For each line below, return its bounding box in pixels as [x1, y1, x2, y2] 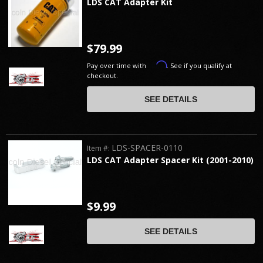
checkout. [87, 71, 119, 80]
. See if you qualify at [167, 61, 232, 70]
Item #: [87, 143, 112, 153]
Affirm [148, 60, 167, 69]
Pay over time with [87, 61, 149, 70]
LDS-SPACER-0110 [112, 141, 183, 153]
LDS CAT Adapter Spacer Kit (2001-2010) [87, 154, 254, 166]
